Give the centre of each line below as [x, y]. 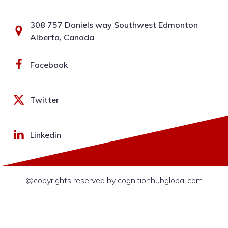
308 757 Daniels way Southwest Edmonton [114, 25]
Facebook [49, 64]
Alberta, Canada [62, 37]
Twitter [45, 99]
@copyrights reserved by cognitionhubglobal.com [114, 180]
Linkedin [46, 135]
